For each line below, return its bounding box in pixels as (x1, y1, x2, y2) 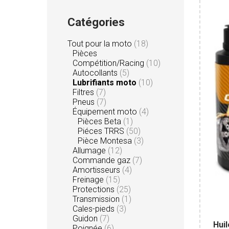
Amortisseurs (73, 165, 122, 175)
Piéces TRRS (78, 126, 126, 136)
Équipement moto (73, 106, 139, 117)
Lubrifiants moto (73, 77, 136, 87)
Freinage (73, 174, 106, 185)
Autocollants (73, 67, 120, 78)
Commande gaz (73, 155, 132, 165)
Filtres (73, 87, 96, 97)
